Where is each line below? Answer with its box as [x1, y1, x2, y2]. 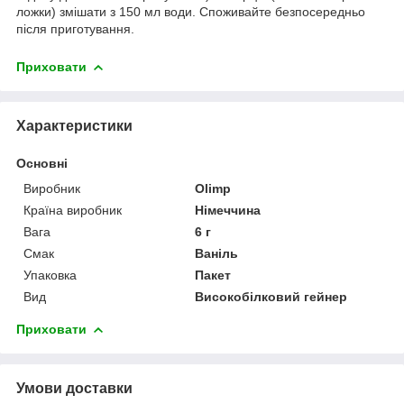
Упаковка [23, 267, 77, 282]
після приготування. [16, 21, 134, 36]
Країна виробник [23, 202, 122, 217]
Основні [16, 155, 68, 170]
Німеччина [195, 202, 262, 217]
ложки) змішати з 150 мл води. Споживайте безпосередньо [16, 4, 365, 19]
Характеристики [16, 117, 133, 133]
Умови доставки [16, 380, 133, 396]
